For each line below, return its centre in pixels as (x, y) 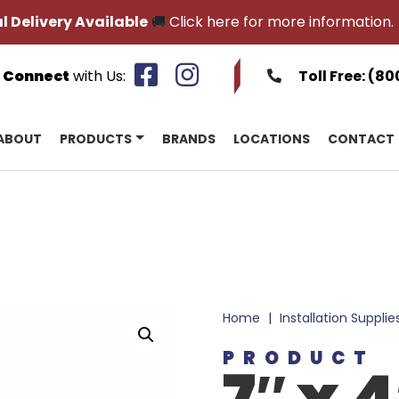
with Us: (98, 76)
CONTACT (361, 139)
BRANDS (189, 139)
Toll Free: (333, 76)
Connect (36, 76)
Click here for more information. (281, 22)
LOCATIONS (272, 139)
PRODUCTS (95, 139)
